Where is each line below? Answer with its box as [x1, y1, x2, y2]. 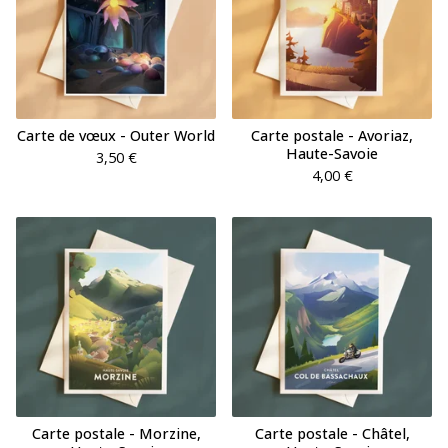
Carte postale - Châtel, [254, 424, 410, 443]
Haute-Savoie [286, 144, 378, 163]
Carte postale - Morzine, [31, 424, 201, 443]
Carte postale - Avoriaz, [251, 126, 413, 145]
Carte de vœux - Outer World [17, 126, 215, 145]
